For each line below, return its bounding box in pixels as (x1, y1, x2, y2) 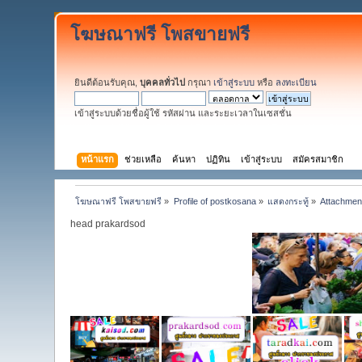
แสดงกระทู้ (267, 196, 309, 206)
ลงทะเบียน (276, 78, 318, 87)
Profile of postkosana (173, 196, 256, 206)
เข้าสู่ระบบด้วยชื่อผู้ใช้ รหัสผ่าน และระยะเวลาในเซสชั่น (74, 108, 293, 118)
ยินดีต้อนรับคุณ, (74, 78, 141, 87)
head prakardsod (70, 217, 146, 229)
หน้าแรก (80, 154, 114, 164)
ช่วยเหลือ (124, 154, 162, 164)
